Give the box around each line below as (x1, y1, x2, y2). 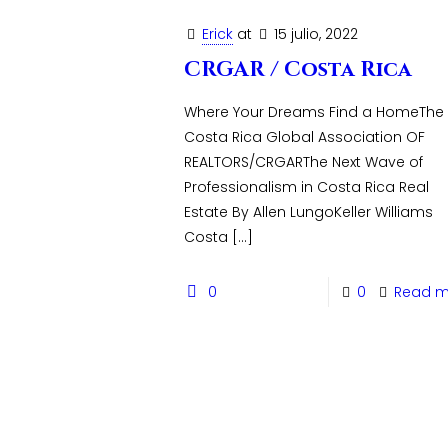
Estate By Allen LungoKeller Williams (184, 202, 434, 222)
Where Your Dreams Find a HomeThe (184, 102, 445, 122)
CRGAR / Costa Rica (184, 56, 413, 84)
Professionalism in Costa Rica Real (184, 177, 430, 197)
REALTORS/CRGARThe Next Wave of (184, 152, 424, 172)
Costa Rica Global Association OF (184, 127, 426, 147)
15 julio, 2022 (274, 24, 359, 44)
